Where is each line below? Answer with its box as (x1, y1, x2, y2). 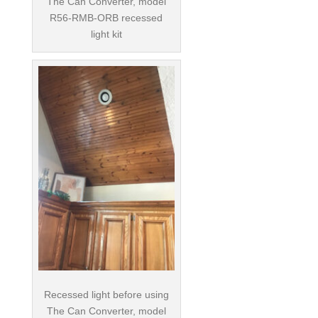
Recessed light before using (43, 288, 169, 300)
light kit (90, 28, 122, 40)
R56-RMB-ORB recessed (50, 11, 163, 23)
